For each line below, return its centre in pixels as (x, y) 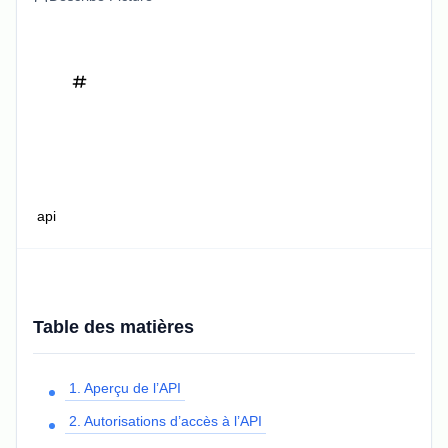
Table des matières (113, 327)
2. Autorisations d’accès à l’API (165, 421)
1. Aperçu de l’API (125, 388)
